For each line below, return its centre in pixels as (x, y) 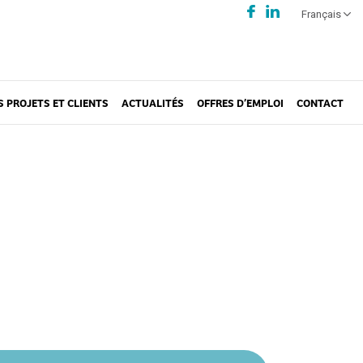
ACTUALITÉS (153, 102)
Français (321, 14)
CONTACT (320, 102)
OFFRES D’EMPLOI (240, 102)
